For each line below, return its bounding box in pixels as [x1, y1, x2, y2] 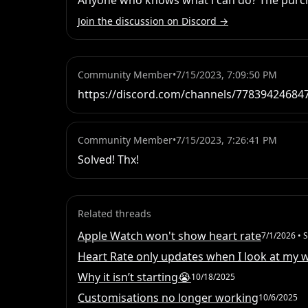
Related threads [78, 207, 151, 221]
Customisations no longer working [78, 290, 258, 306]
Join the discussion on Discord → [78, 14, 228, 28]
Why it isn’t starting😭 [78, 269, 191, 285]
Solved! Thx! [78, 152, 139, 168]
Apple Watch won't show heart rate [78, 228, 261, 244]
